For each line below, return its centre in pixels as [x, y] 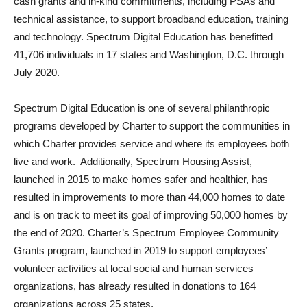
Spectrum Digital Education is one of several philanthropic [142, 108]
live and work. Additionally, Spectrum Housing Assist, [133, 161]
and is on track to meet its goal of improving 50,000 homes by [151, 215]
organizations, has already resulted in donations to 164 [135, 286]
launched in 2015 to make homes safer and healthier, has [141, 179]
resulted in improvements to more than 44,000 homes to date [149, 197]
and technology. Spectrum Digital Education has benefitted [143, 37]
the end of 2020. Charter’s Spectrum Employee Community [146, 233]
